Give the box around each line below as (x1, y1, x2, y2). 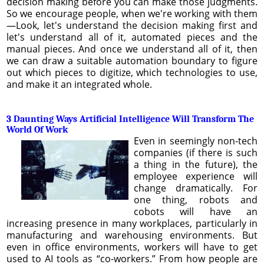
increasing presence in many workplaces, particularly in (6, 216, 258, 230)
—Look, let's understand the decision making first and (6, 18, 258, 32)
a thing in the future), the (133, 157, 258, 171)
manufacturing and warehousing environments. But (6, 228, 258, 242)
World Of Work (6, 124, 68, 135)
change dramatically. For (133, 181, 258, 194)
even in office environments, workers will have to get (6, 240, 258, 253)
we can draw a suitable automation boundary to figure (6, 54, 258, 67)
